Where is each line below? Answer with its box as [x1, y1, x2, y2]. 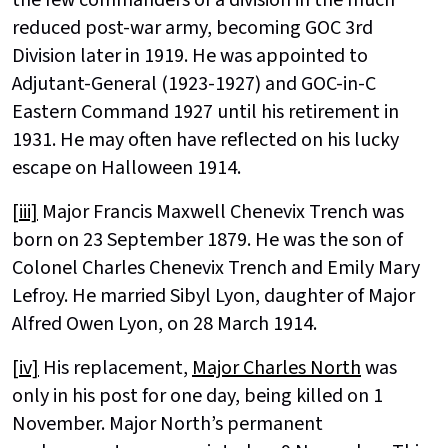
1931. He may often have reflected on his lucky [12, 126, 399, 155]
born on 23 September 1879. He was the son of [12, 226, 403, 255]
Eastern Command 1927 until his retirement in [12, 98, 399, 127]
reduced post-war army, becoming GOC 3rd [12, 14, 373, 43]
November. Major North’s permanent [12, 410, 323, 439]
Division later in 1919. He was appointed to [12, 42, 368, 71]
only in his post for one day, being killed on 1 [12, 382, 383, 411]
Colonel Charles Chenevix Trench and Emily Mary [12, 254, 420, 283]
